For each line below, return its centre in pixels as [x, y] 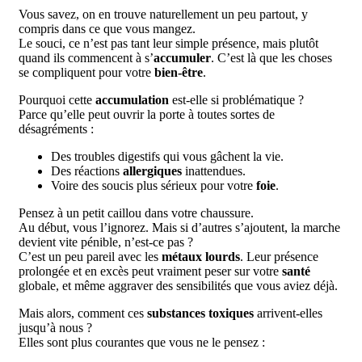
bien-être [179, 72]
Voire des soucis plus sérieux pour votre [154, 185]
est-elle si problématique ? [236, 99]
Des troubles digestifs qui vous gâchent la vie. [167, 156]
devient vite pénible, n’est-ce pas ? [106, 242]
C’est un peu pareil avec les [90, 256]
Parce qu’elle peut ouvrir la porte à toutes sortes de [147, 114]
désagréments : [56, 128]
